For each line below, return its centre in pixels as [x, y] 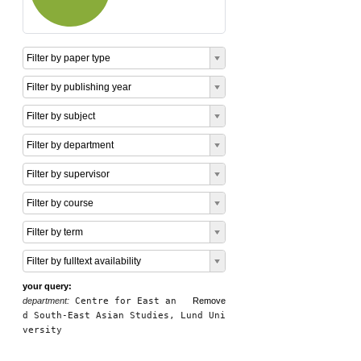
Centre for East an [123, 301]
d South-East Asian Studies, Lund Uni [124, 315]
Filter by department [70, 145]
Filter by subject [61, 116]
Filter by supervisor [68, 174]
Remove [209, 301]
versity [42, 330]
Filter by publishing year [79, 87]
